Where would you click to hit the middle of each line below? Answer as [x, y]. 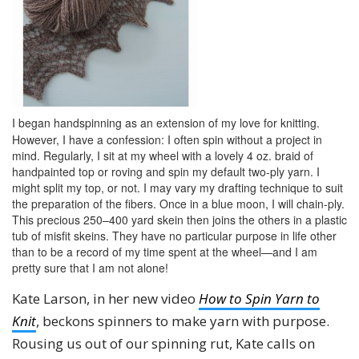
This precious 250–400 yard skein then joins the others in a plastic [179, 220]
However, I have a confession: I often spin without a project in [167, 139]
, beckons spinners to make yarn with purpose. [183, 321]
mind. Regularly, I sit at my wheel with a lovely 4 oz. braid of [163, 155]
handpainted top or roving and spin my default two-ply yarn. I [166, 171]
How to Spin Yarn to [259, 298]
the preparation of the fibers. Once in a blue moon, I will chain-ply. [178, 204]
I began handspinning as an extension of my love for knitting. [166, 123]
